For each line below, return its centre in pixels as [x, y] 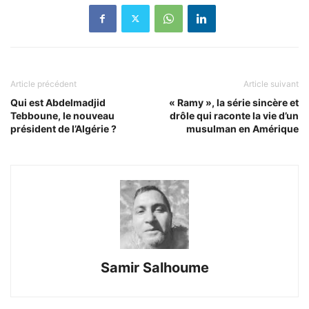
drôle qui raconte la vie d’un [234, 115]
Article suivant [271, 83]
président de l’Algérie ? [63, 128]
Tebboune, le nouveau [62, 115]
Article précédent [43, 83]
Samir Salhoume [154, 267]
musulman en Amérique [242, 128]
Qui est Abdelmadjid [58, 102]
